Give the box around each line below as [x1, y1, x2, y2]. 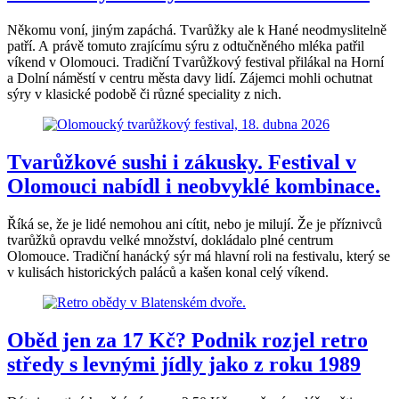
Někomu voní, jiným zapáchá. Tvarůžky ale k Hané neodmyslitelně [7, 22, 387, 37]
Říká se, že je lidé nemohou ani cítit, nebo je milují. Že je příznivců [7, 216, 382, 232]
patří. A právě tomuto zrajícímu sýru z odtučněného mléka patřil [7, 38, 364, 53]
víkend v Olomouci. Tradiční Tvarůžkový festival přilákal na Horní [7, 54, 384, 69]
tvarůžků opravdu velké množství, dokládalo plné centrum [7, 232, 333, 248]
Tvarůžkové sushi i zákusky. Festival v [7, 150, 356, 174]
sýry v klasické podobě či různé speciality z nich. [7, 86, 285, 102]
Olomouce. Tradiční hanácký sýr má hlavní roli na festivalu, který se [7, 248, 390, 264]
